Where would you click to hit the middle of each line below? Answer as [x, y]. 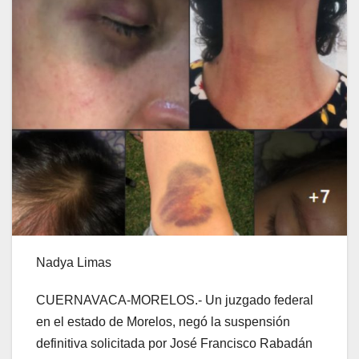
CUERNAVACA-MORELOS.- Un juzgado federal [175, 301]
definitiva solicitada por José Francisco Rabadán [174, 344]
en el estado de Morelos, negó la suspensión [163, 322]
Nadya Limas [74, 263]
